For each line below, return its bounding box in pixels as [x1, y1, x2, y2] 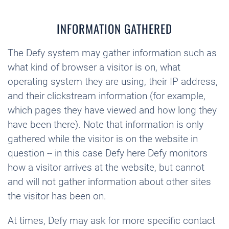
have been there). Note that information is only [8, 119, 203, 130]
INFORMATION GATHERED [57, 20, 172, 37]
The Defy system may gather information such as [8, 47, 217, 59]
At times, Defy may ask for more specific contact [8, 215, 215, 226]
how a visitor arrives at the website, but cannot [8, 162, 204, 173]
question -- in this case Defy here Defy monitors [8, 147, 208, 159]
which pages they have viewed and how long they [8, 104, 217, 116]
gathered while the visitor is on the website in [8, 133, 198, 145]
